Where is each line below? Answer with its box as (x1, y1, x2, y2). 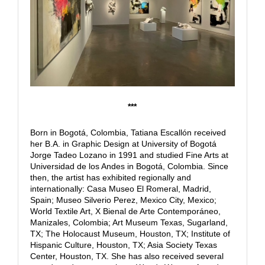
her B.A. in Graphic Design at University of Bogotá (30, 138, 216, 148)
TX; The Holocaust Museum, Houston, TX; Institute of (30, 228, 230, 238)
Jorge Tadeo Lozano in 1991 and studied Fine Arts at (30, 150, 228, 160)
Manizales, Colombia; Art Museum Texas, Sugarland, (30, 217, 228, 227)
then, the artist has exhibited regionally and (30, 172, 191, 182)
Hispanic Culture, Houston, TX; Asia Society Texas (30, 240, 217, 250)
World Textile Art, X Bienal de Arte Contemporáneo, (30, 206, 221, 216)
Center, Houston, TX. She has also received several (30, 251, 224, 261)
